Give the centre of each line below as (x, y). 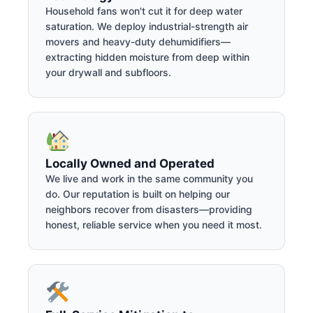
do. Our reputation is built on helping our (138, 194)
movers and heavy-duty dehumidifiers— (138, 41)
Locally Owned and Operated (130, 163)
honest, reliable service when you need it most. (154, 224)
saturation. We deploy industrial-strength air (147, 26)
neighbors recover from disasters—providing (149, 209)
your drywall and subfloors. (108, 72)
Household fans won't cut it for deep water (144, 10)
